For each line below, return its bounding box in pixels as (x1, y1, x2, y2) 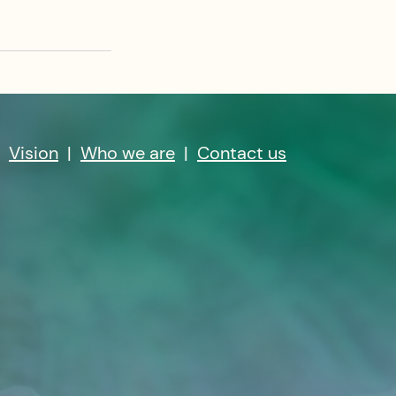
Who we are (80, 141, 175, 164)
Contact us (197, 141, 286, 164)
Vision (9, 141, 58, 164)
